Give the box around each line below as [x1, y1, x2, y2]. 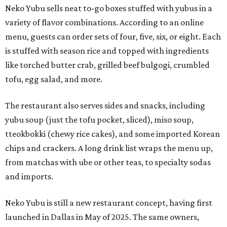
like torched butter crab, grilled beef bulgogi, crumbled [5, 60, 210, 70]
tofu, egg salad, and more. [5, 74, 102, 85]
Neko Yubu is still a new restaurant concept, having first [5, 198, 212, 208]
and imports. [5, 171, 53, 182]
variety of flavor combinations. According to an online [5, 17, 204, 28]
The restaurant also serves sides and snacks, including [5, 100, 205, 111]
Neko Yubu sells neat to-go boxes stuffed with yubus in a [5, 3, 212, 14]
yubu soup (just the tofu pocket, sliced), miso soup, [5, 115, 194, 125]
